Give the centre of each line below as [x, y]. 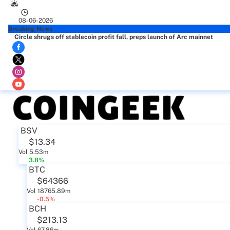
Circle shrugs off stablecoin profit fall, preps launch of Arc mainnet [114, 37]
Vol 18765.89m [49, 191]
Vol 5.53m [33, 152]
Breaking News [30, 29]
